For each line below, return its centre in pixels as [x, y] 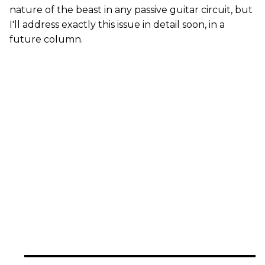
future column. [46, 39]
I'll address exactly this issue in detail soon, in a [117, 24]
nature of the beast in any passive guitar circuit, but [131, 9]
